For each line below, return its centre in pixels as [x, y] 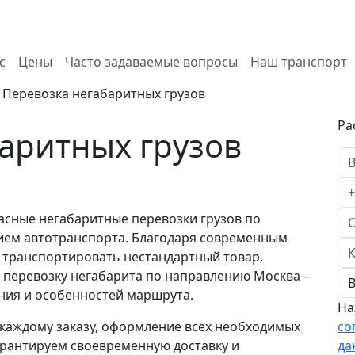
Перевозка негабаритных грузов [104, 93]
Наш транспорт [298, 61]
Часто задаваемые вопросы [151, 61]
